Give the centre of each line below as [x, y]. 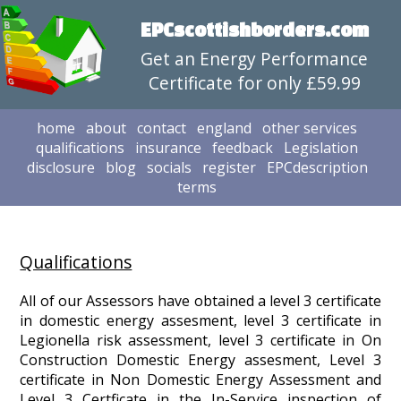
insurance [168, 148]
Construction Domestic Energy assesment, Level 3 [200, 360]
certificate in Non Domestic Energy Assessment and [200, 380]
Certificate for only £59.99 [254, 83]
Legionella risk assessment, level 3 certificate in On [200, 341]
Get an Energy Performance [254, 59]
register [229, 167]
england [224, 128]
